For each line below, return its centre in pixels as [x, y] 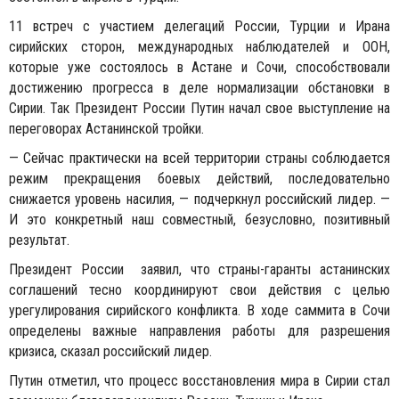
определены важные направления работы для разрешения [199, 331]
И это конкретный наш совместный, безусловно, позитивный [199, 220]
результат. [39, 240]
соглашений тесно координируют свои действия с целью [199, 290]
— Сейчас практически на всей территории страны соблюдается [199, 158]
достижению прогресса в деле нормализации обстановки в [199, 88]
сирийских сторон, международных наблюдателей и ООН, [199, 47]
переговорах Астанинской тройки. [106, 129]
